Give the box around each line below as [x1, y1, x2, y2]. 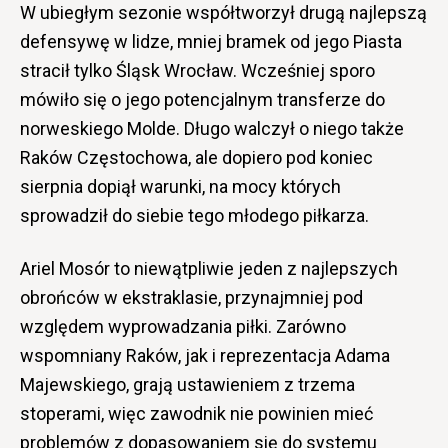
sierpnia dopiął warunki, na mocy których [20, 175, 341, 197]
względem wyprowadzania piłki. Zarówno [20, 315, 346, 337]
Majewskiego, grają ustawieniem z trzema [20, 373, 355, 395]
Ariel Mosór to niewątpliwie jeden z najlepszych [20, 257, 398, 279]
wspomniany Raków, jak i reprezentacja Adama [20, 344, 390, 366]
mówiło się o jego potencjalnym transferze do [20, 88, 385, 110]
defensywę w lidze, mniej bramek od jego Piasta [20, 30, 402, 52]
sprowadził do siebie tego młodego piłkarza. [20, 204, 369, 226]
